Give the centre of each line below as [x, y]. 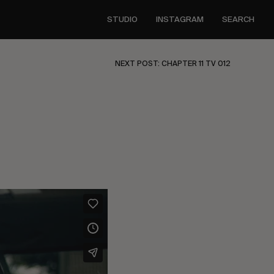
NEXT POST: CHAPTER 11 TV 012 [173, 64]
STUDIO [122, 19]
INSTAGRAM [180, 19]
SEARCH [238, 19]
